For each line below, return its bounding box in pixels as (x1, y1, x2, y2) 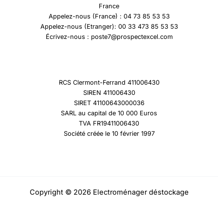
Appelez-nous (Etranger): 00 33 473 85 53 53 (40, 23, 178, 31)
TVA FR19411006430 (79, 119, 139, 127)
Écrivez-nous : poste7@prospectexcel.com (45, 33, 173, 41)
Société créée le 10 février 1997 (63, 129, 155, 137)
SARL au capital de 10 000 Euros (61, 109, 157, 117)
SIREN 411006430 (83, 89, 135, 96)
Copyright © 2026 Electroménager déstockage (29, 188, 189, 197)
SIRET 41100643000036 (73, 99, 145, 107)
